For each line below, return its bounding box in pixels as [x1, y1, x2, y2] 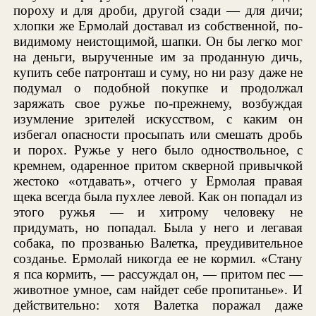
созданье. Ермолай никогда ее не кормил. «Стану [13, 250, 303, 266]
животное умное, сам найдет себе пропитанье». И [13, 281, 303, 297]
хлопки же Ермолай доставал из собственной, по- [13, 18, 303, 33]
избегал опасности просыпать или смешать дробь [13, 126, 303, 142]
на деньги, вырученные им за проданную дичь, [13, 49, 303, 64]
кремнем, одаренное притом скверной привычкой [13, 157, 303, 173]
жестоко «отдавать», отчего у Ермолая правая [13, 173, 303, 188]
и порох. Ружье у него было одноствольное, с [13, 142, 303, 157]
